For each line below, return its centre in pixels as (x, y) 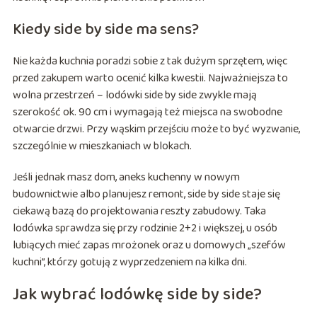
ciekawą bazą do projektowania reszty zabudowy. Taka (139, 212)
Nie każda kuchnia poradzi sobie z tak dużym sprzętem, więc (150, 62)
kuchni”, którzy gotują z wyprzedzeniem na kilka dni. (129, 263)
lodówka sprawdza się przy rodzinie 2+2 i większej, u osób (145, 229)
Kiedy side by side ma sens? (105, 30)
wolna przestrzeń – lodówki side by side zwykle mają (134, 96)
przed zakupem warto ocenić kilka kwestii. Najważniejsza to (150, 79)
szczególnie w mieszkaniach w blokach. (102, 146)
